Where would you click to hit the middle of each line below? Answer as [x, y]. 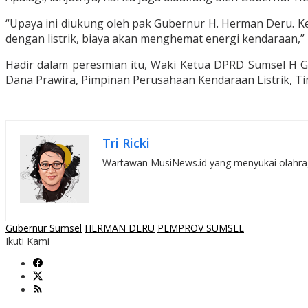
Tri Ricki [126, 143]
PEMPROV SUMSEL [201, 228]
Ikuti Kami [27, 241]
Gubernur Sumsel [44, 228]
